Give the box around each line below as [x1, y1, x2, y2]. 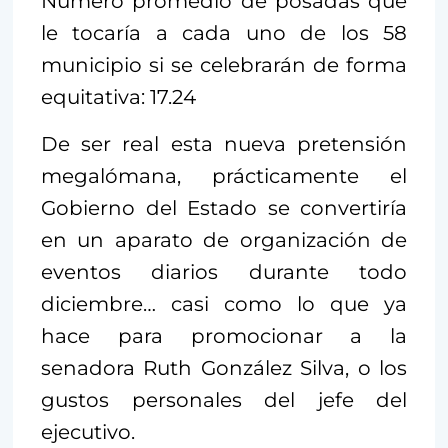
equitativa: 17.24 [41, 84, 196, 109]
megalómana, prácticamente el [41, 163, 407, 188]
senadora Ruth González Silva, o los [41, 355, 407, 380]
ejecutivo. [41, 419, 135, 444]
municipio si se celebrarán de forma [41, 52, 407, 77]
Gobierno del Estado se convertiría [41, 195, 407, 220]
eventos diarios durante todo [41, 259, 407, 284]
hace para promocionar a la [41, 323, 407, 348]
